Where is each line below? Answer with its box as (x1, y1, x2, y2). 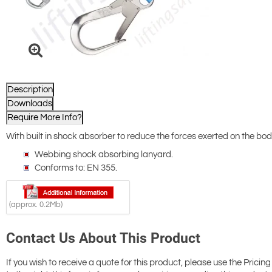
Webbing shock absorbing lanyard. (35, 150, 173, 160)
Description (7, 85, 53, 95)
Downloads (7, 99, 52, 109)
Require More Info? (7, 113, 82, 123)
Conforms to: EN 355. (35, 163, 117, 173)
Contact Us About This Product (6, 230, 200, 247)
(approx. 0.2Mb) (9, 201, 63, 209)
